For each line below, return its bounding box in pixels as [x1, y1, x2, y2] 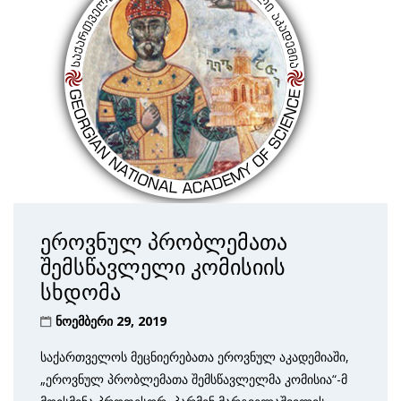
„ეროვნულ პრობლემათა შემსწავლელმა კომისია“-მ [40, 371, 351, 388]
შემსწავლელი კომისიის [40, 254, 286, 280]
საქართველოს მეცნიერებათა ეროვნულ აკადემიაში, [40, 348, 349, 365]
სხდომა [40, 279, 121, 305]
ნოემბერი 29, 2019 [55, 312, 166, 329]
